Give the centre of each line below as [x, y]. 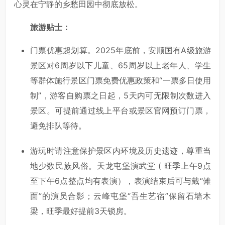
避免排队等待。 [58, 125]
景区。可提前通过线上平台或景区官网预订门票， [121, 110]
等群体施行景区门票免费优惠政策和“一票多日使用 [121, 80]
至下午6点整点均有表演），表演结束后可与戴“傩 [121, 181]
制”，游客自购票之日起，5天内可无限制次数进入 [121, 95]
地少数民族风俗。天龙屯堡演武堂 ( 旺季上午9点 [121, 165]
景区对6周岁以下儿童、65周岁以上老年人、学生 [121, 65]
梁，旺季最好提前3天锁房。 [81, 211]
